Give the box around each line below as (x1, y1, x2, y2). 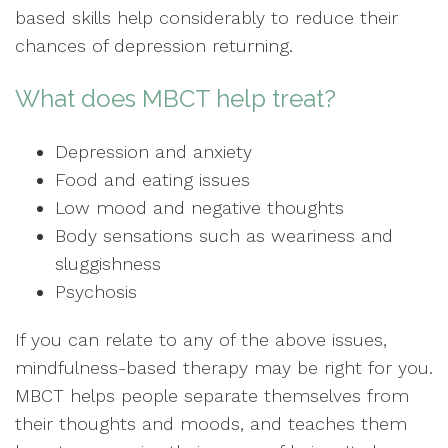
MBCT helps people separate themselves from (15, 385, 409, 406)
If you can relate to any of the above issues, (15, 329, 387, 350)
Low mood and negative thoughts (55, 197, 344, 218)
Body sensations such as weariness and (55, 225, 393, 246)
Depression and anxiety (55, 141, 252, 162)
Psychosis (55, 281, 137, 302)
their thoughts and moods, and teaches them (15, 413, 407, 434)
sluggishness (55, 253, 161, 274)
